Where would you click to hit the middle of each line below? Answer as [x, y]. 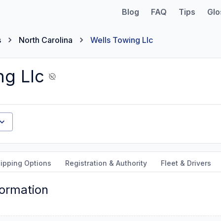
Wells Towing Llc [122, 40]
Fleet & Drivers [186, 163]
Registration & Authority [106, 163]
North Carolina [46, 40]
